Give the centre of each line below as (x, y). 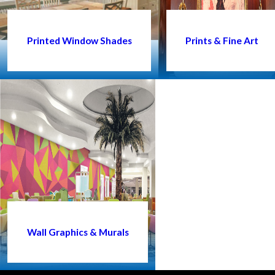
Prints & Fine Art (222, 40)
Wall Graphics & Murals (78, 232)
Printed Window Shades (79, 40)
